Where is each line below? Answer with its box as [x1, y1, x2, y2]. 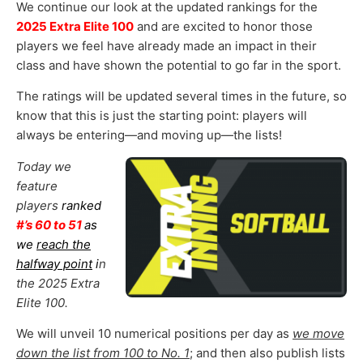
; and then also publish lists [190, 345, 345, 361]
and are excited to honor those [134, 18, 313, 34]
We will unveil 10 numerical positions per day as [16, 326, 293, 341]
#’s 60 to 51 [16, 216, 84, 233]
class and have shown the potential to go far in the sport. [16, 57, 341, 73]
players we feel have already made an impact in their [16, 37, 317, 53]
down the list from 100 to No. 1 [16, 345, 190, 361]
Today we [16, 158, 71, 174]
